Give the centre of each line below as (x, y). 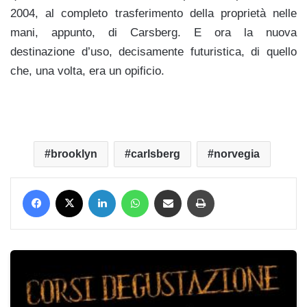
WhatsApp (169, 188)
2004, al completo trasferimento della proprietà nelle (153, 13)
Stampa (229, 188)
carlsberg (155, 153)
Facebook (69, 188)
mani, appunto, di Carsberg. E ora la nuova (153, 32)
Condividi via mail (189, 188)
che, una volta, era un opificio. (87, 71)
